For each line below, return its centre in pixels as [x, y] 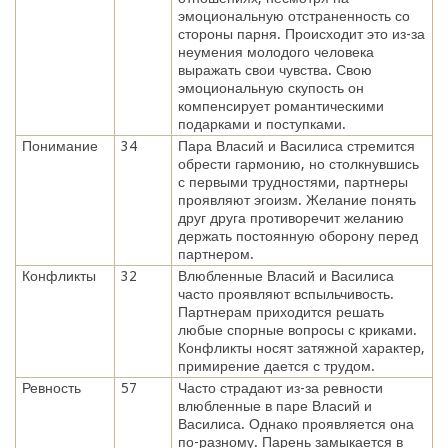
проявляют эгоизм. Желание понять [296, 199]
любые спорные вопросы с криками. [297, 329]
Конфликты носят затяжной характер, [301, 347]
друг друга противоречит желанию [290, 217]
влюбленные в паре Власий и [274, 405]
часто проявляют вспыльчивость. [285, 293]
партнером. [215, 253]
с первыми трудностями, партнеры [292, 181]
